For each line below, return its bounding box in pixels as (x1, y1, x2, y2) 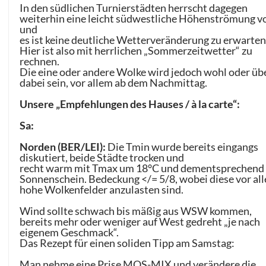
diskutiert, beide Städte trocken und (20, 151, 185, 164)
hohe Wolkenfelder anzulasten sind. (20, 183, 184, 197)
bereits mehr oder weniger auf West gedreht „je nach (20, 215, 261, 229)
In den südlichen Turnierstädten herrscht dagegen (20, 1, 248, 15)
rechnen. (20, 55, 60, 68)
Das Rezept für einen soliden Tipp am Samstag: (20, 236, 235, 250)
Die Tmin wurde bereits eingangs (106, 140, 259, 154)
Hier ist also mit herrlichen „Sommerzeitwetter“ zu (20, 44, 253, 58)
